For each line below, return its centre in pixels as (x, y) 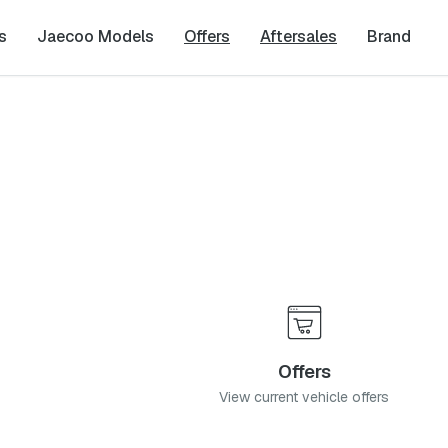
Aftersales (298, 36)
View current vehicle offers (304, 396)
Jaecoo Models (95, 36)
